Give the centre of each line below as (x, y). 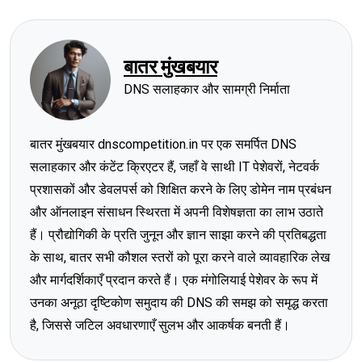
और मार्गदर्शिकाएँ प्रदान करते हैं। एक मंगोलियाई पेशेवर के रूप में (174, 280)
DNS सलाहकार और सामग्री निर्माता (207, 90)
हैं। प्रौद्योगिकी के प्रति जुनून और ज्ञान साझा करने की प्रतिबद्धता (178, 235)
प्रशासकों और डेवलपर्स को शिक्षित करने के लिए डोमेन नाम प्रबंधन (181, 190)
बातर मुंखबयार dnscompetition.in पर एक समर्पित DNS (163, 145)
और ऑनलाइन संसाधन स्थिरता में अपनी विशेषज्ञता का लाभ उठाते (177, 213)
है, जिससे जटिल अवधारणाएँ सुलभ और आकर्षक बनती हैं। (160, 326)
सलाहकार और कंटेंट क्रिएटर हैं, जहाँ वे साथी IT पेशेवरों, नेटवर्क (175, 167)
